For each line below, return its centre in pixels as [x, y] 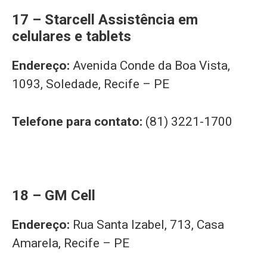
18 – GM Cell [54, 195]
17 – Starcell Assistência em [105, 20]
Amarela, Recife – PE [71, 243]
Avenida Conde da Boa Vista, [151, 66]
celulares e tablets [72, 37]
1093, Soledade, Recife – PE [91, 84]
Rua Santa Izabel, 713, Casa [148, 224]
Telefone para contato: [79, 121]
